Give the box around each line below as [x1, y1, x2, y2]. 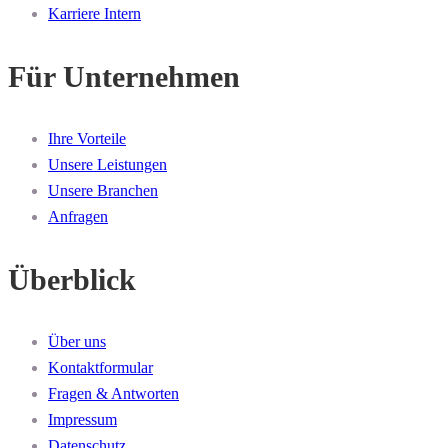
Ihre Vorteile [48, 130, 126, 148]
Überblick [8, 263, 136, 297]
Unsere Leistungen [48, 156, 167, 174]
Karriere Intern [48, 5, 141, 23]
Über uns [48, 333, 106, 351]
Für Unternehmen [8, 60, 240, 94]
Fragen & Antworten [48, 385, 179, 403]
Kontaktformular [48, 359, 153, 377]
